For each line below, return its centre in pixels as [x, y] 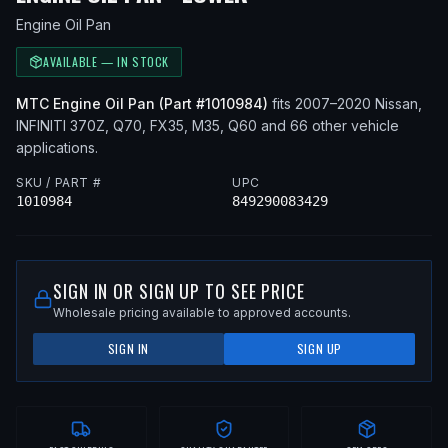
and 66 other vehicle [328, 125]
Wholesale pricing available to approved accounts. [202, 312]
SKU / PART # [59, 182]
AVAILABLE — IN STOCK [106, 61]
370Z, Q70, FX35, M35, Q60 [161, 125]
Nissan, [398, 103]
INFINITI [41, 125]
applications [55, 147]
